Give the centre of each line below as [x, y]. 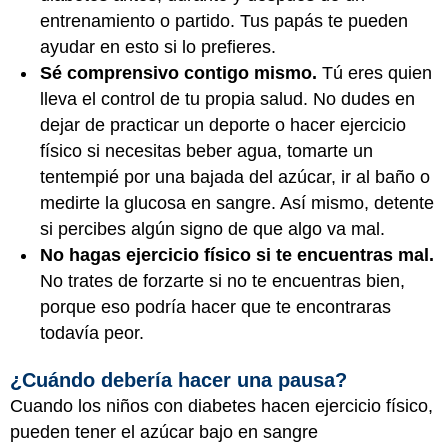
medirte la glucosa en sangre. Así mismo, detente [237, 202]
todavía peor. [94, 332]
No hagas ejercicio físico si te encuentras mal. [237, 254]
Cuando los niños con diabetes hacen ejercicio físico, [221, 406]
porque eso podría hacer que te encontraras [215, 306]
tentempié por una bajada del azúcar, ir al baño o [235, 176]
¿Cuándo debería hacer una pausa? [178, 380]
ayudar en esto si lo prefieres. [160, 46]
